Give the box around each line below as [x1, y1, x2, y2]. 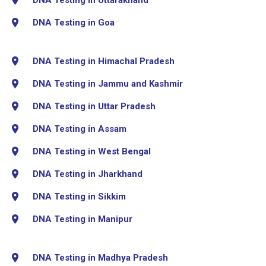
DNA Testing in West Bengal [33, 145, 151, 157]
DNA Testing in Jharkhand [33, 168, 142, 179]
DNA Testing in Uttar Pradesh [33, 100, 156, 112]
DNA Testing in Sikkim [33, 191, 126, 202]
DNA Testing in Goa [33, 17, 115, 28]
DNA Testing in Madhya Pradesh [33, 252, 168, 263]
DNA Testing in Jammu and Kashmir [33, 78, 183, 89]
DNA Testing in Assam [33, 123, 126, 134]
